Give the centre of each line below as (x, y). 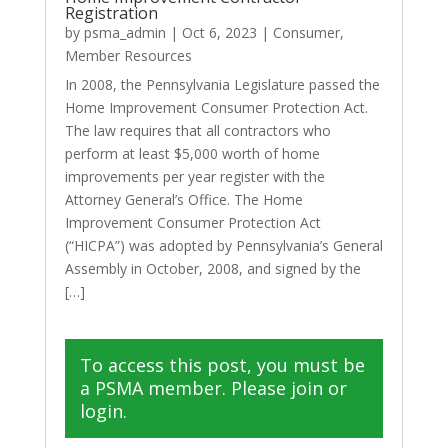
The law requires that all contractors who (197, 130)
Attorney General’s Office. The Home (183, 199)
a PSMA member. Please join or (213, 387)
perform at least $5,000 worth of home (192, 153)
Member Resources (128, 55)
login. (103, 410)
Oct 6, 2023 (219, 32)
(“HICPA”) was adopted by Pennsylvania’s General (223, 245)
